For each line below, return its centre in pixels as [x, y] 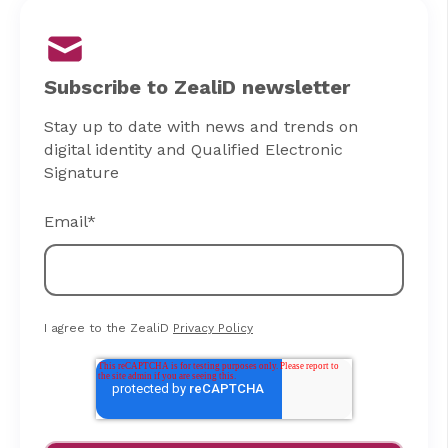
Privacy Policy [213, 327]
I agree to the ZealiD [108, 327]
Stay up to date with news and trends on [201, 126]
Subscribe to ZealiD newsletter [197, 86]
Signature [81, 172]
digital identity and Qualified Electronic [193, 149]
